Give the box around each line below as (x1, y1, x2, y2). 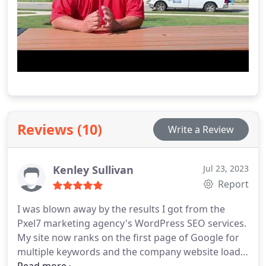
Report (216, 178, 249, 191)
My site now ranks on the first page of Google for (17, 231, 239, 244)
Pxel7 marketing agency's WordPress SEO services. (17, 217, 246, 230)
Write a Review (168, 123, 234, 136)
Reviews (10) (17, 120, 102, 139)
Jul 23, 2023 (203, 163, 249, 174)
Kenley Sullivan (53, 163, 134, 177)
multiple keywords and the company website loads (17, 245, 245, 258)
